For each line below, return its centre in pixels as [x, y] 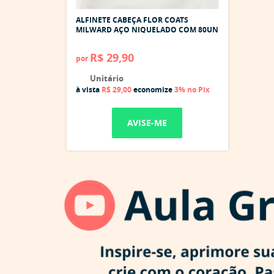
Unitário [106, 78]
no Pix [198, 89]
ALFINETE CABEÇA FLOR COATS [132, 20]
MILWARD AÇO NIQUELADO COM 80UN [147, 29]
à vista [88, 89]
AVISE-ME [147, 122]
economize [153, 89]
